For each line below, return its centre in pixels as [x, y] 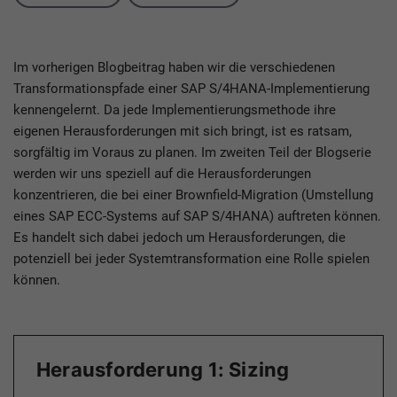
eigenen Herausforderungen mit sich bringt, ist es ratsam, [183, 132]
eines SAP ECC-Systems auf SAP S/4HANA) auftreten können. [197, 217]
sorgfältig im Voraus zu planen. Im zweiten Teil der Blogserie [192, 153]
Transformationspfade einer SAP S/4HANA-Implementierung [191, 89]
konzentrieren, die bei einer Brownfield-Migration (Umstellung [193, 195]
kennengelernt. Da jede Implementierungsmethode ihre [175, 110]
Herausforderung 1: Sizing [163, 370]
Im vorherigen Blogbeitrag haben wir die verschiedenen [174, 68]
